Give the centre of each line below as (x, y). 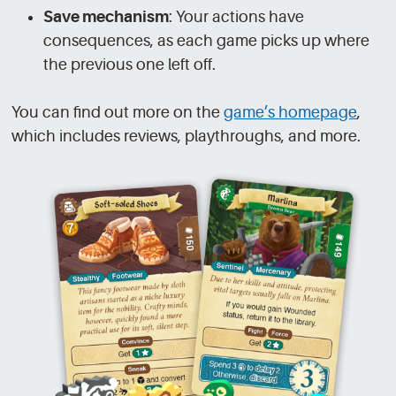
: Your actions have (237, 17)
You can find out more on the (118, 113)
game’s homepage (291, 113)
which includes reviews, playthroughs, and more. (187, 137)
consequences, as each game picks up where (207, 41)
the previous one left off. (130, 65)
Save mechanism (107, 17)
